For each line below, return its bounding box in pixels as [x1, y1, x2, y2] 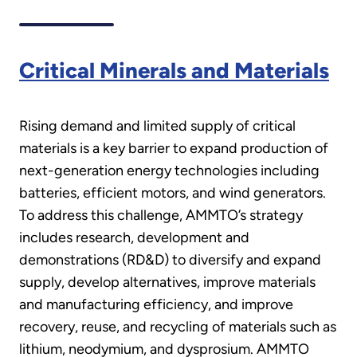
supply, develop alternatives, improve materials [19, 273, 316, 292]
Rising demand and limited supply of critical [19, 117, 296, 135]
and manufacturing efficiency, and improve [19, 296, 293, 314]
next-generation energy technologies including [19, 162, 320, 180]
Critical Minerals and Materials [19, 57, 329, 84]
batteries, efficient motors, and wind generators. [19, 184, 326, 202]
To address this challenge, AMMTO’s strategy [19, 206, 303, 225]
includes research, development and [19, 229, 249, 247]
